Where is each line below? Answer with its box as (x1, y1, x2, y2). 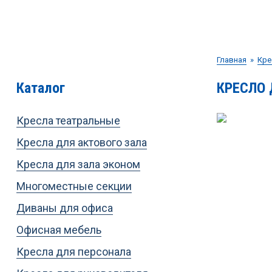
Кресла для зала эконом (16, 157, 140, 171)
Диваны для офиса (16, 201, 113, 214)
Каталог (16, 79, 65, 97)
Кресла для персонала (16, 245, 131, 258)
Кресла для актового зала (16, 135, 147, 149)
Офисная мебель (16, 223, 101, 236)
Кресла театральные (16, 114, 120, 127)
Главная (216, 55, 246, 64)
